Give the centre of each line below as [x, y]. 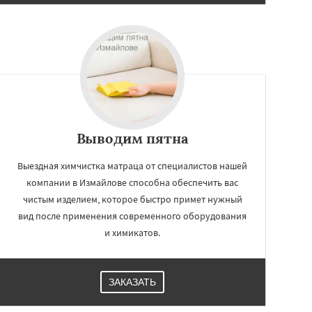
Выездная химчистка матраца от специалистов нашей [132, 166]
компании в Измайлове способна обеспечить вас [132, 182]
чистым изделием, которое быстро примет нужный [132, 199]
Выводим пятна [132, 138]
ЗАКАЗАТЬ [132, 282]
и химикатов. [132, 233]
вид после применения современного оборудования [132, 216]
